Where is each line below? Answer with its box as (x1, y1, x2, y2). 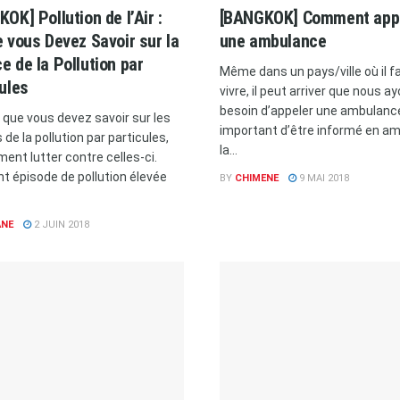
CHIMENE (234, 171, 279, 184)
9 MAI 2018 (296, 171, 349, 184)
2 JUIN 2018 (30, 218, 89, 230)
